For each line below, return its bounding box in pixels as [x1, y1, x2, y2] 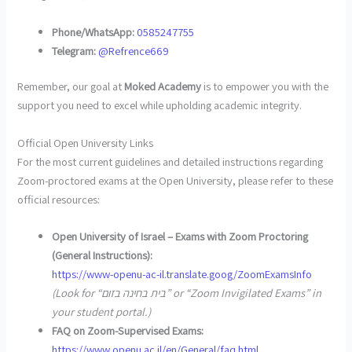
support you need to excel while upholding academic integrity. [17, 97, 302, 113]
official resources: [17, 191, 101, 207]
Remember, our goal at [17, 79, 125, 94]
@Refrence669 [98, 42, 170, 58]
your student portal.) [52, 304, 152, 320]
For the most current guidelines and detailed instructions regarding [17, 153, 324, 169]
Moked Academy [124, 79, 202, 94]
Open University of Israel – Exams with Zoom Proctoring [52, 229, 309, 244]
